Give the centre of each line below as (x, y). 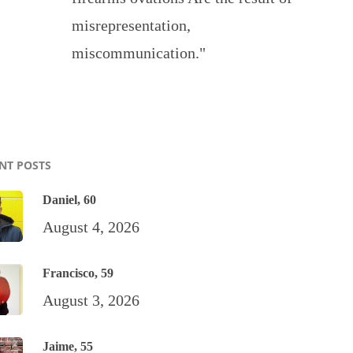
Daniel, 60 (70, 200)
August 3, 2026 (91, 301)
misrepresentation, (132, 26)
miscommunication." (139, 53)
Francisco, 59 (78, 273)
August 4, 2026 (91, 227)
